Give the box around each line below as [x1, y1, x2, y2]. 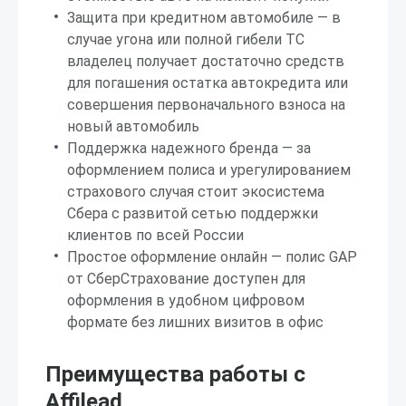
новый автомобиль [67, 118, 199, 135]
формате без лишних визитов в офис [67, 314, 324, 331]
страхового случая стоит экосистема [67, 183, 324, 200]
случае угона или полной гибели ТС [67, 31, 304, 48]
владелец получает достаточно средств [67, 53, 344, 70]
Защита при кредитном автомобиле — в [67, 9, 341, 26]
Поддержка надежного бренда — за [67, 140, 311, 157]
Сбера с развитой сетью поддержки [67, 205, 318, 222]
